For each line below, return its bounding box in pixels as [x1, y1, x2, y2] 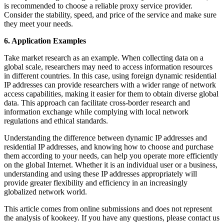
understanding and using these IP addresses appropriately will [4, 169, 197, 178]
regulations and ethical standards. [4, 116, 108, 125]
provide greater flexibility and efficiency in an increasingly [4, 178, 187, 187]
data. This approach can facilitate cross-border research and [4, 98, 190, 107]
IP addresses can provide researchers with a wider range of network [4, 80, 216, 89]
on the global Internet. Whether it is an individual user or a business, [4, 160, 217, 169]
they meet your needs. [4, 19, 73, 28]
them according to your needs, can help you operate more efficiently [4, 151, 218, 160]
